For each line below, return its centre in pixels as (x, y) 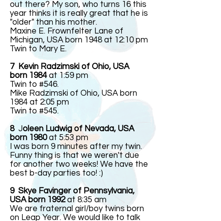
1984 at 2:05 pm (39, 102)
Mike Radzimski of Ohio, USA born (74, 93)
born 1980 (28, 138)
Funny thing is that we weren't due (74, 155)
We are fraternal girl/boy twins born (77, 209)
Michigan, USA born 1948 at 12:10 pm (79, 40)
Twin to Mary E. (38, 49)
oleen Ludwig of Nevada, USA (78, 129)
